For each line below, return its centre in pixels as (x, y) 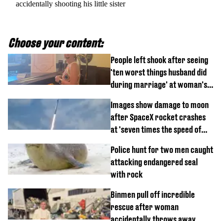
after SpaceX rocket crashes (158, 117)
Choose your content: (55, 43)
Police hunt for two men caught (162, 149)
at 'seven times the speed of (156, 129)
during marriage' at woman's (159, 84)
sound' (121, 142)
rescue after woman (145, 207)
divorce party (133, 97)
